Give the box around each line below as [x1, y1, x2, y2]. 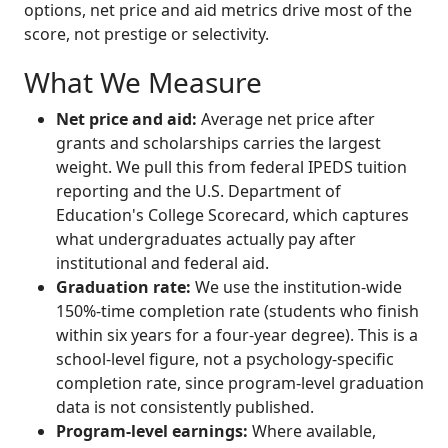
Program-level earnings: [56, 419, 248, 442]
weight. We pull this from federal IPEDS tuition [56, 155, 407, 178]
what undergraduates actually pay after [56, 227, 356, 250]
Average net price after [197, 107, 375, 130]
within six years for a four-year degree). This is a [56, 323, 418, 346]
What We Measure [24, 62, 262, 101]
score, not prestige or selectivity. [24, 22, 269, 45]
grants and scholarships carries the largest [56, 131, 381, 154]
